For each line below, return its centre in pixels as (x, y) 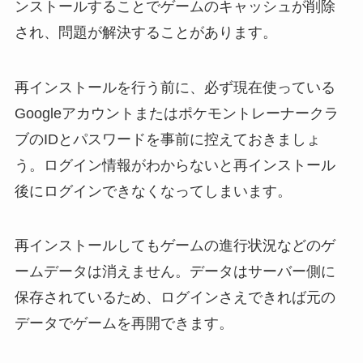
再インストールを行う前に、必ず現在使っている (175, 87)
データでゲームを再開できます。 (124, 324)
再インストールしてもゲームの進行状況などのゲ (175, 246)
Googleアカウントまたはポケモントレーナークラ (176, 113)
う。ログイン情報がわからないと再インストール (175, 165)
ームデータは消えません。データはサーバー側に (175, 272)
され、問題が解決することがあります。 (145, 32)
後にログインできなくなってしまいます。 (153, 191)
